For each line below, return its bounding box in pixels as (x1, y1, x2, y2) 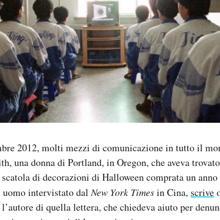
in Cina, (154, 186, 191, 199)
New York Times (91, 186, 154, 199)
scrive (191, 186, 214, 199)
